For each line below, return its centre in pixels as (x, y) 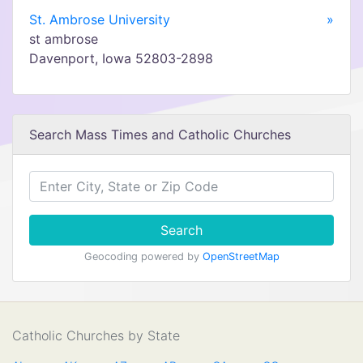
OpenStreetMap (241, 256)
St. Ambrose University (100, 19)
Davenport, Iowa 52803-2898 (121, 58)
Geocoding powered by (143, 256)
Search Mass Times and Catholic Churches (160, 135)
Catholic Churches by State (96, 335)
